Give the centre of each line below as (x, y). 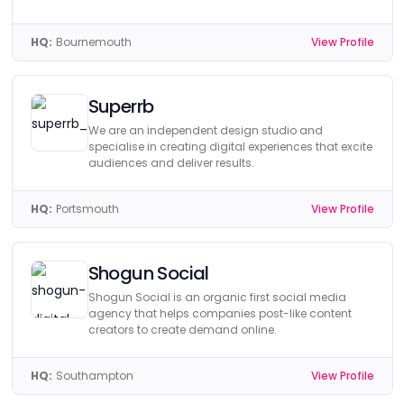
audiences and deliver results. (171, 163)
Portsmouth (87, 209)
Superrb (121, 106)
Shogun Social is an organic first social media (217, 297)
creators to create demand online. (182, 330)
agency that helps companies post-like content (220, 313)
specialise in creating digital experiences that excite (230, 147)
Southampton (94, 376)
